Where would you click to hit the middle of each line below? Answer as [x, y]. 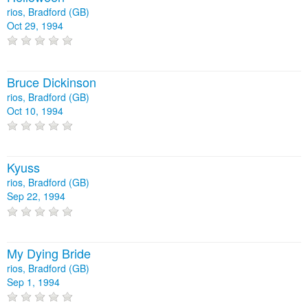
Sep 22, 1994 [36, 196]
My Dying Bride [49, 253]
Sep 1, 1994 [33, 282]
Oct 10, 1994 [35, 111]
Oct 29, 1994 [35, 25]
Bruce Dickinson [52, 82]
